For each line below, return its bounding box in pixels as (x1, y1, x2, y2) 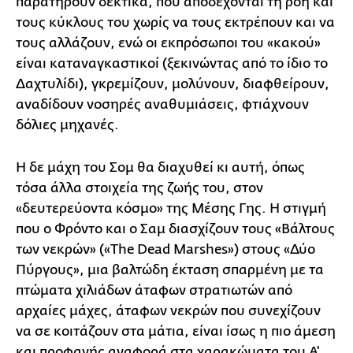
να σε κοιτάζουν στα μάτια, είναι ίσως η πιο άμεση (16, 324, 336, 339)
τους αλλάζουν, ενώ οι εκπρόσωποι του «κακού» (16, 35, 321, 50)
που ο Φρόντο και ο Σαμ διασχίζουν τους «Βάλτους (16, 221, 335, 236)
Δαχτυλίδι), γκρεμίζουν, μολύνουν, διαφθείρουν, (16, 76, 329, 91)
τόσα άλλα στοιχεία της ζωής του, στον (16, 180, 263, 195)
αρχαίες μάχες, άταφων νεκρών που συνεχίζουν (16, 303, 321, 318)
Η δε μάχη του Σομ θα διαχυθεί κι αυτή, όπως (16, 160, 305, 175)
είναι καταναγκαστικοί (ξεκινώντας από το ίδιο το (16, 56, 328, 71)
